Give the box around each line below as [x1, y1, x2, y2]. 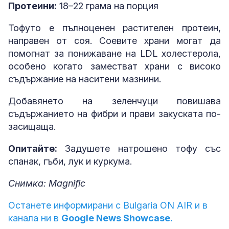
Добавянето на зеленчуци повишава [8, 96, 221, 107]
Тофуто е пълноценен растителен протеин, [8, 22, 221, 34]
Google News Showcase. [61, 213, 173, 224]
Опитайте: [8, 143, 57, 154]
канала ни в [8, 213, 61, 224]
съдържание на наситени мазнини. [8, 74, 161, 85]
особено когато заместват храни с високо [8, 61, 221, 72]
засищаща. [8, 121, 56, 132]
